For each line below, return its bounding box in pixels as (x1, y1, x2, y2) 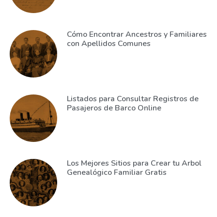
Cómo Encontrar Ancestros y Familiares (66, 29, 207, 40)
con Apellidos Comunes (66, 38, 151, 49)
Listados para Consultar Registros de (66, 93, 199, 105)
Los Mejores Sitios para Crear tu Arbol (66, 158, 201, 169)
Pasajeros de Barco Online (66, 103, 161, 114)
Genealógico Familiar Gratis (66, 167, 167, 178)
